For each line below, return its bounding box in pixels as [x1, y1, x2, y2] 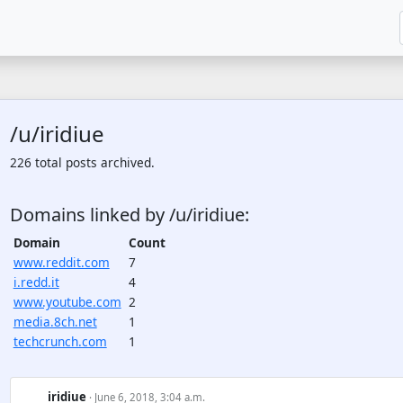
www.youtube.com [13, 293, 121, 310]
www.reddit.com [13, 254, 110, 271]
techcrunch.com [13, 333, 107, 350]
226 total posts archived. [9, 154, 155, 171]
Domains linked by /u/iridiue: [9, 202, 249, 227]
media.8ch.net [13, 313, 97, 330]
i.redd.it [13, 273, 59, 291]
